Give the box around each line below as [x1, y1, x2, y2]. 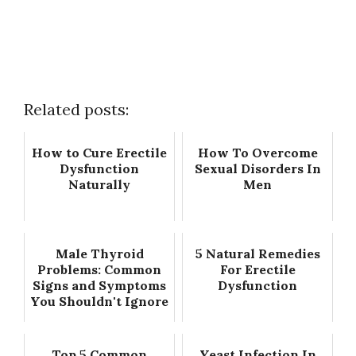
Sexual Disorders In [194, 161, 321, 177]
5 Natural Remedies [195, 246, 320, 262]
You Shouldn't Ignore [30, 293, 168, 310]
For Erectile [219, 261, 296, 278]
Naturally [68, 176, 130, 193]
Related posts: [24, 99, 129, 120]
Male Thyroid [55, 246, 144, 262]
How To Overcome [197, 145, 318, 161]
